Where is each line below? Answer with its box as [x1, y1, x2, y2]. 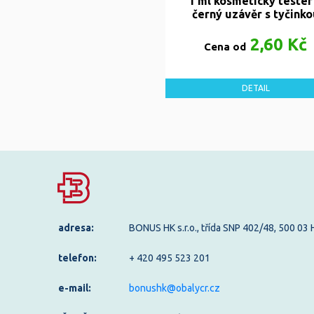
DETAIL [241, 83, 270, 93]
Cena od [204, 40, 246, 53]
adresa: [58, 221, 94, 233]
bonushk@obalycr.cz [129, 282, 220, 294]
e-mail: [58, 282, 91, 294]
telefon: [58, 252, 97, 264]
